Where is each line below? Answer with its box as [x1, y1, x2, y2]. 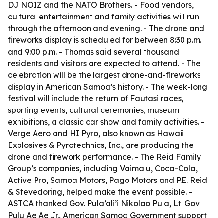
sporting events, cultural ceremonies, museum [8, 105, 179, 115]
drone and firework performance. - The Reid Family [8, 152, 201, 162]
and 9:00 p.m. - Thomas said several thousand [8, 47, 179, 56]
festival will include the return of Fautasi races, [8, 93, 183, 103]
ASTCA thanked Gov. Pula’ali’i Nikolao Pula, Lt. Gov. [8, 199, 200, 208]
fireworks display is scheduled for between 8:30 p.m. [8, 35, 201, 45]
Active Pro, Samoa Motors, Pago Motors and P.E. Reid [8, 175, 207, 185]
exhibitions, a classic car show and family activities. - [8, 117, 204, 127]
